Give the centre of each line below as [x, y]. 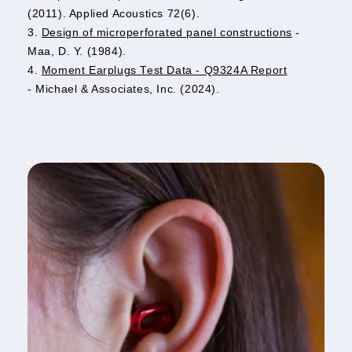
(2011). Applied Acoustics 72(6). [114, 13]
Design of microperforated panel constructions [167, 32]
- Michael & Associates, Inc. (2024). [124, 89]
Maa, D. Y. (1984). [77, 51]
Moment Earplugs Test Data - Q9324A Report [164, 70]
